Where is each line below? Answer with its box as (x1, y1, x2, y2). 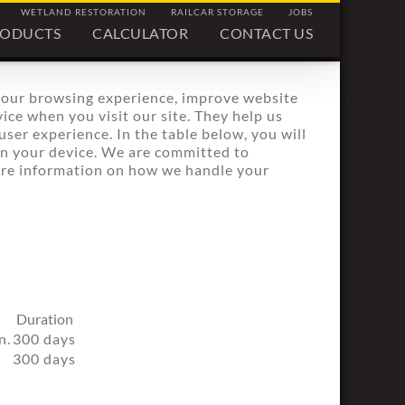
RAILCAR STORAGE (171, 6, 264, 17)
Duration (15, 310, 73, 327)
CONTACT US (220, 24, 313, 42)
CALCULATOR (92, 24, 188, 42)
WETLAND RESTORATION (21, 6, 146, 17)
